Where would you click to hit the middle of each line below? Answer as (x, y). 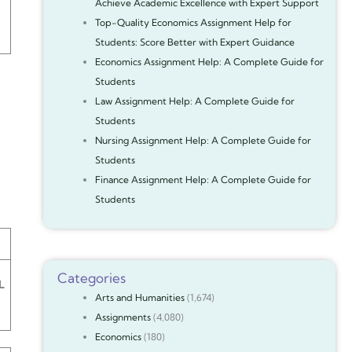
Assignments (123, 317)
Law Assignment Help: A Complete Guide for (194, 101)
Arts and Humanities (139, 297)
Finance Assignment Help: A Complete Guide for (203, 180)
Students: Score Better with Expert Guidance (194, 42)
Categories (91, 278)
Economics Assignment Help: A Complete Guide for (209, 62)
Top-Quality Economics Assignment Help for (193, 22)
